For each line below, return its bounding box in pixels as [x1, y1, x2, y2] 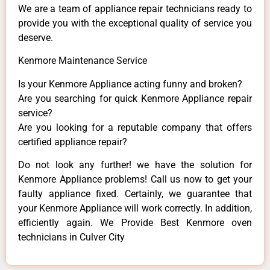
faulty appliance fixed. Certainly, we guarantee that [18, 188, 252, 200]
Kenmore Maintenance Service [18, 55, 147, 67]
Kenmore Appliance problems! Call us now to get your [18, 174, 252, 186]
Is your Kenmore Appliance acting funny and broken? [18, 78, 242, 90]
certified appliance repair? [18, 136, 127, 148]
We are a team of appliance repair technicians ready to [18, 2, 252, 14]
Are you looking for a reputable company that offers [18, 121, 252, 133]
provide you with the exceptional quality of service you [18, 17, 252, 29]
